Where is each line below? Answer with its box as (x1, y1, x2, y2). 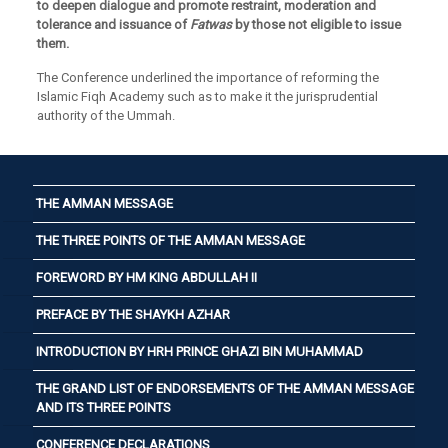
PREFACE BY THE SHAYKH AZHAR (36, 307, 230, 322)
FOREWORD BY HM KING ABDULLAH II (36, 270, 257, 285)
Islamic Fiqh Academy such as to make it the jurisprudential (36, 89, 378, 104)
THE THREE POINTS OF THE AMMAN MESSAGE (36, 233, 305, 248)
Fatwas (186, 17, 235, 32)
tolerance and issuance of (36, 17, 187, 32)
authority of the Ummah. (36, 108, 175, 123)
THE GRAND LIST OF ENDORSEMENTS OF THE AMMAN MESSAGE (36, 381, 414, 396)
